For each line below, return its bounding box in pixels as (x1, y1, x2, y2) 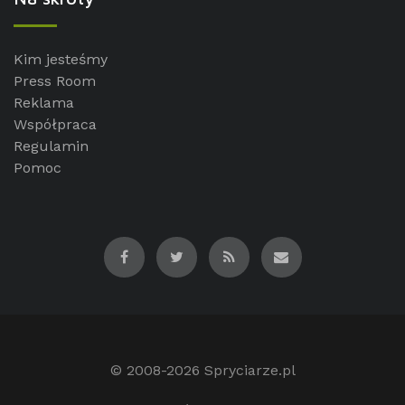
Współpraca (14, 115, 97, 133)
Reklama (14, 93, 74, 111)
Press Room (14, 71, 96, 89)
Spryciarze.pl (203, 361, 296, 379)
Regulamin (14, 137, 89, 155)
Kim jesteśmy (14, 50, 108, 68)
